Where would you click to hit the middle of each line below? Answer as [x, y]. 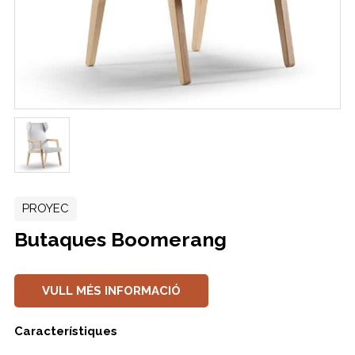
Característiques [65, 332]
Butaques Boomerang [120, 240]
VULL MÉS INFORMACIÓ [111, 291]
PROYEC [45, 209]
